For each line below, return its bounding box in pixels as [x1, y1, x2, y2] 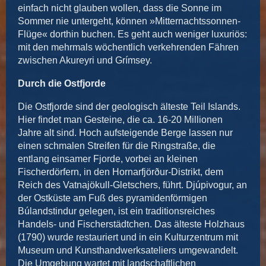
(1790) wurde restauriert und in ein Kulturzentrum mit [18, 232, 238, 243]
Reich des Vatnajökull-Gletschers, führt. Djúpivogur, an [18, 180, 247, 191]
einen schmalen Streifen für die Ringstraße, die [18, 141, 216, 151]
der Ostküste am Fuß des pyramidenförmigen [18, 193, 207, 204]
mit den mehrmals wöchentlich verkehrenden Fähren [18, 42, 239, 53]
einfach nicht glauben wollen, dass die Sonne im [18, 3, 221, 14]
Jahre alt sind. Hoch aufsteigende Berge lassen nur [18, 128, 233, 138]
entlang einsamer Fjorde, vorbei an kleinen [18, 154, 198, 164]
